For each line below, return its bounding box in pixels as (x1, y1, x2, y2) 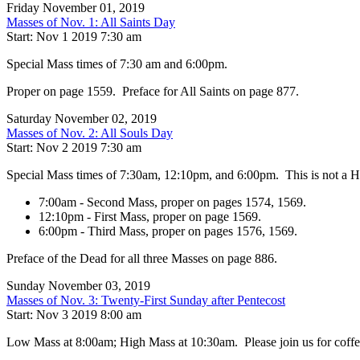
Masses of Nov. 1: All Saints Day (6, 15, 175, 30)
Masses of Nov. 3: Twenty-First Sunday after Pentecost (6, 293, 285, 308)
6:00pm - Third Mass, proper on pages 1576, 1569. (39, 224, 297, 239)
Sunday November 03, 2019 (6, 279, 150, 293)
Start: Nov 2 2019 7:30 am (6, 141, 141, 155)
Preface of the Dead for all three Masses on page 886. (6, 252, 277, 266)
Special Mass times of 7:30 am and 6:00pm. (6, 57, 227, 72)
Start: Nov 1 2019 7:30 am (6, 30, 141, 44)
